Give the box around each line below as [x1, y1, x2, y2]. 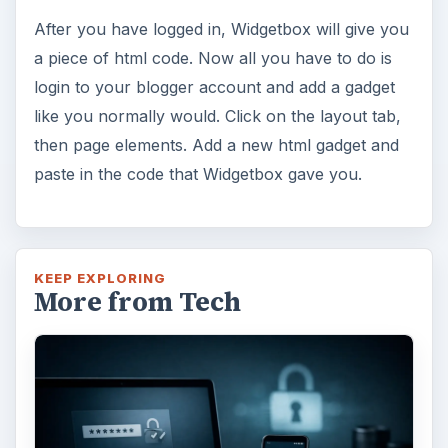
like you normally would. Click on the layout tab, [33, 106, 401, 127]
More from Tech [33, 284, 241, 321]
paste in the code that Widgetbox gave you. [33, 164, 362, 185]
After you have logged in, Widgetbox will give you [33, 19, 409, 40]
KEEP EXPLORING [33, 270, 167, 287]
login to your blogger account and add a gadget [33, 77, 395, 98]
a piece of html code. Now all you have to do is [33, 48, 392, 69]
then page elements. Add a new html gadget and [33, 135, 399, 156]
